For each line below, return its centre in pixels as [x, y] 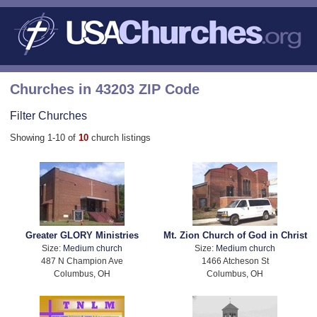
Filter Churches [48, 115]
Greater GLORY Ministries [82, 236]
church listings [121, 137]
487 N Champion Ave [82, 261]
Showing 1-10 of [44, 137]
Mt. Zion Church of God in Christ [235, 236]
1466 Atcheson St [235, 261]
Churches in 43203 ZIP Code [105, 89]
